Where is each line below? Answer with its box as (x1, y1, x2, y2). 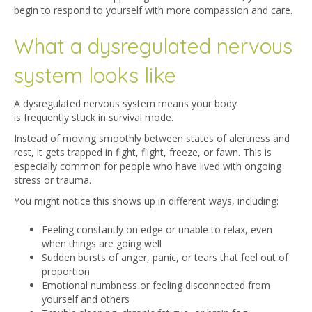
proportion (42, 265, 90, 279)
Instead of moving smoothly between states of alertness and (14, 132, 290, 146)
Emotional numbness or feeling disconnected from (42, 279, 270, 292)
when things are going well (42, 237, 162, 251)
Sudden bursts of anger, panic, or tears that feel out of (42, 251, 288, 265)
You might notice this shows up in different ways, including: (14, 194, 279, 208)
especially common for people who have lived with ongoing (14, 159, 281, 173)
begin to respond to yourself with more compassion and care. (14, 3, 292, 17)
